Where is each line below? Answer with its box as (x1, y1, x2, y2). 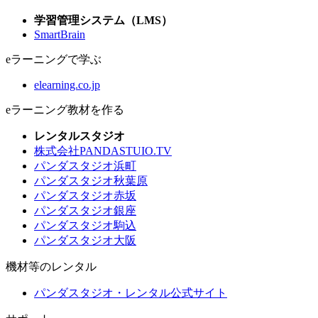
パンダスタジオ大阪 (34, 234, 136, 246)
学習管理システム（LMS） (34, 13, 172, 26)
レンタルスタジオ (34, 129, 125, 142)
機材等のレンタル (6, 260, 97, 273)
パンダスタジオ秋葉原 (34, 174, 148, 187)
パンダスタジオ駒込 (34, 219, 136, 231)
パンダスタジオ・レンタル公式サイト (34, 286, 227, 299)
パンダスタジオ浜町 (34, 159, 136, 172)
